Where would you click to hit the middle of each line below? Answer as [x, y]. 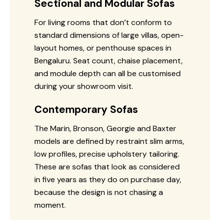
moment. [50, 205]
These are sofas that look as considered [107, 166]
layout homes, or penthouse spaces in [103, 48]
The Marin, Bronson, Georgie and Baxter [105, 128]
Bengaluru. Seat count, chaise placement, [109, 60]
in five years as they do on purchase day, [108, 179]
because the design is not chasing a [99, 192]
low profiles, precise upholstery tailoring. [107, 154]
